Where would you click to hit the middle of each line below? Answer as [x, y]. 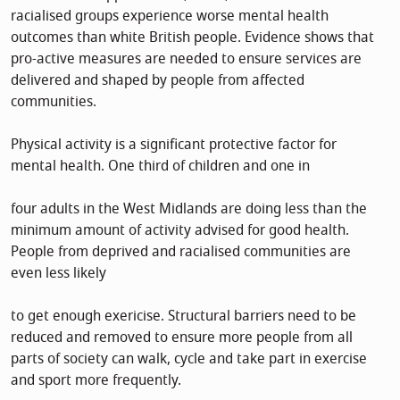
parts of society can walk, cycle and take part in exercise [189, 358]
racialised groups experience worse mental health [170, 16]
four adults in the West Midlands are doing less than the [189, 208]
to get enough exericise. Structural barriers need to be [183, 316]
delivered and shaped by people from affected [158, 80]
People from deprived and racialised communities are [181, 251]
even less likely [58, 273]
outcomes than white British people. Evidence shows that [192, 37]
